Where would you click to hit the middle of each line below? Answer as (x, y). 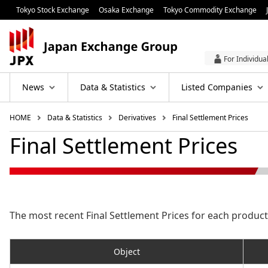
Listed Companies (217, 87)
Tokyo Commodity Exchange (210, 10)
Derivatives (137, 118)
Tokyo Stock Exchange (52, 10)
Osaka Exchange (126, 10)
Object (127, 252)
